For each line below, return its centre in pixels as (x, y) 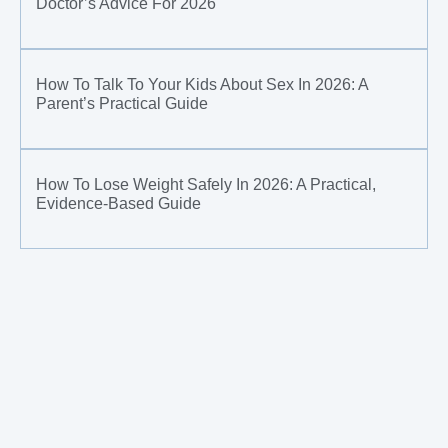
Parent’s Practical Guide (122, 103)
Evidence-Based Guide (118, 203)
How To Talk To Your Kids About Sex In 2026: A (202, 84)
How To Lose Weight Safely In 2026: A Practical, (206, 184)
